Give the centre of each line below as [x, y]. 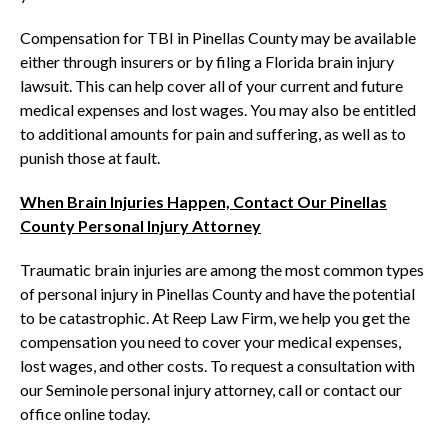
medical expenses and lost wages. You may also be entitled [218, 109]
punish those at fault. [90, 157]
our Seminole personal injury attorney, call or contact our [211, 389]
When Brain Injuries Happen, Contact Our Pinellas [203, 201]
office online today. [85, 413]
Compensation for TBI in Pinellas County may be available [218, 37]
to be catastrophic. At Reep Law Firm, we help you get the [215, 317]
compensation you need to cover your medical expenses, [210, 341]
